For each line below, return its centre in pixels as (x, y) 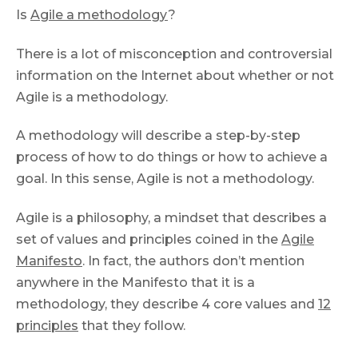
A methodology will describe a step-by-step (158, 136)
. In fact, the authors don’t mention (193, 261)
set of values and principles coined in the (149, 239)
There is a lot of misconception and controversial (174, 54)
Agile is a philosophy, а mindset (117, 217)
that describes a (273, 217)
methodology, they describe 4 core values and (167, 304)
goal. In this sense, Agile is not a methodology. (165, 179)
